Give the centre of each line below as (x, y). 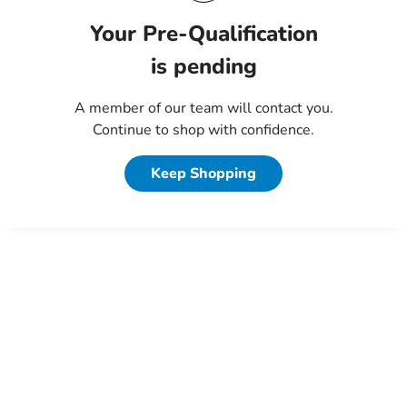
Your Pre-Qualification (203, 34)
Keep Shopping (203, 174)
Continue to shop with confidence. (203, 130)
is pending (203, 66)
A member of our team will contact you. (203, 108)
